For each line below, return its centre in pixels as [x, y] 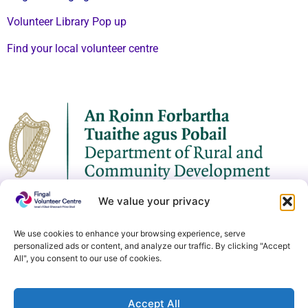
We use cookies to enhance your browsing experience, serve [130, 233]
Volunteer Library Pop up [67, 22]
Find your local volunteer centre [82, 48]
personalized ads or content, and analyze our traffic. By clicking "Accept [152, 245]
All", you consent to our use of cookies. [88, 258]
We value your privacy [154, 201]
